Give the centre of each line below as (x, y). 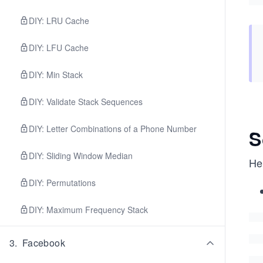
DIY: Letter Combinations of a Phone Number (113, 129)
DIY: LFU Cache (59, 48)
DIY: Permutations (62, 183)
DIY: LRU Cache (59, 21)
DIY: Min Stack (56, 75)
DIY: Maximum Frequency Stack (88, 210)
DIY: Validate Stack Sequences (86, 102)
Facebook (44, 243)
